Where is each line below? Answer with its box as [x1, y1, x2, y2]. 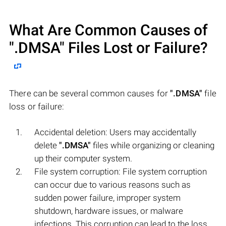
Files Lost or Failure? [65, 38, 208, 56]
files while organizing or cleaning [91, 140, 214, 150]
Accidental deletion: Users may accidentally [34, 127, 196, 137]
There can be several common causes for [9, 88, 171, 98]
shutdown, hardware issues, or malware [34, 205, 183, 216]
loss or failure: [9, 101, 65, 111]
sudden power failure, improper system [34, 192, 181, 203]
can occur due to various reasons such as [34, 179, 191, 190]
